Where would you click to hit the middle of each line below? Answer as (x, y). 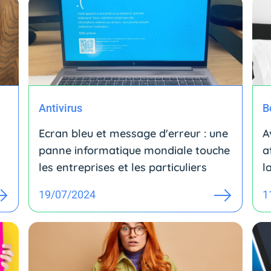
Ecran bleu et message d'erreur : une (134, 133)
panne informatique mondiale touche (135, 150)
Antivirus (61, 108)
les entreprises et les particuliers (123, 167)
